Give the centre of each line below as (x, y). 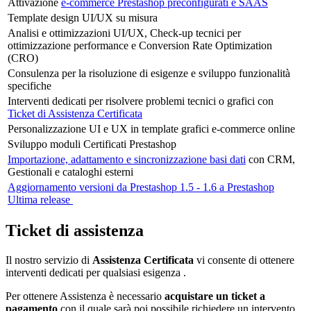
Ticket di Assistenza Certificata (75, 113)
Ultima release (40, 199)
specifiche (30, 85)
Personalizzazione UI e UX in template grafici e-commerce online (151, 128)
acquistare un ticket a (215, 296)
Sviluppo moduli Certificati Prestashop (92, 144)
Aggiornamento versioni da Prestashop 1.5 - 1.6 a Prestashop (141, 187)
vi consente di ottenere (245, 260)
